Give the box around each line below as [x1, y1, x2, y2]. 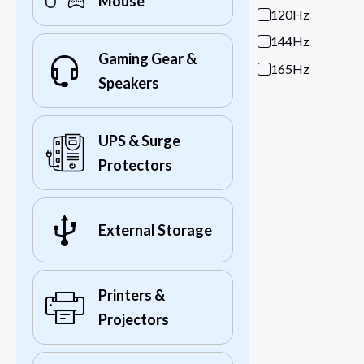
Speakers [98, 74, 159, 93]
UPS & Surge [98, 132, 180, 150]
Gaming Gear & [98, 50, 197, 68]
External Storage [98, 221, 212, 240]
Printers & [98, 286, 165, 305]
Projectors [98, 310, 169, 329]
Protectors [98, 156, 172, 175]
